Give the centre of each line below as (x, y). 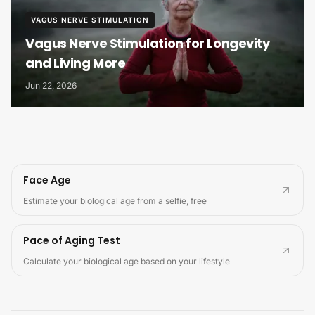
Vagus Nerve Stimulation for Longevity (148, 43)
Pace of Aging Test (72, 240)
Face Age (47, 180)
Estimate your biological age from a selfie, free (115, 200)
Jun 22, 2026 (51, 85)
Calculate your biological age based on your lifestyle (127, 261)
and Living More (76, 63)
